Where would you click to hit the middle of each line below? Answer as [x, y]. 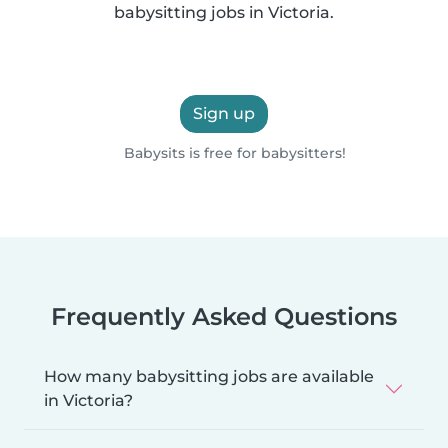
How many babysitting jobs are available [209, 376]
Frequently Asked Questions [224, 316]
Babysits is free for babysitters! [232, 152]
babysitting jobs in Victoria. [224, 12]
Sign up [224, 113]
